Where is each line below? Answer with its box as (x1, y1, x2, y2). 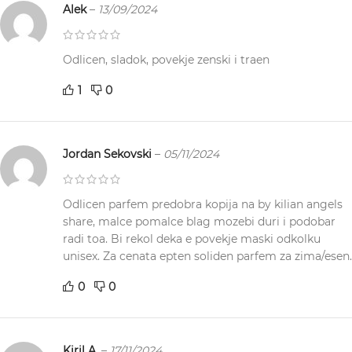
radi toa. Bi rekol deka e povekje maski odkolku (63, 232, 321, 247)
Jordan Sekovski (63, 147, 155, 162)
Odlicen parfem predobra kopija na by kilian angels (63, 197, 343, 212)
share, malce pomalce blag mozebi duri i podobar (63, 214, 335, 229)
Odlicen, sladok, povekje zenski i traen (63, 53, 269, 68)
